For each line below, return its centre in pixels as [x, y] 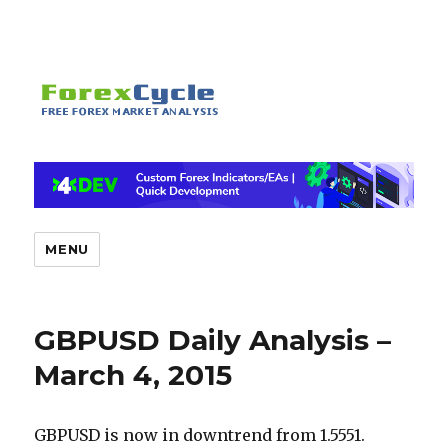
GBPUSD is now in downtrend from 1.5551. [200, 435]
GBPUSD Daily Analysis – [213, 340]
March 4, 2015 [133, 375]
